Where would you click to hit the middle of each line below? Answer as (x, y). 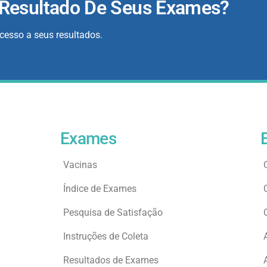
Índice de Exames (100, 189)
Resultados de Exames (111, 260)
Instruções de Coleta (105, 236)
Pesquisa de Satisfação (113, 212)
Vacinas (80, 165)
